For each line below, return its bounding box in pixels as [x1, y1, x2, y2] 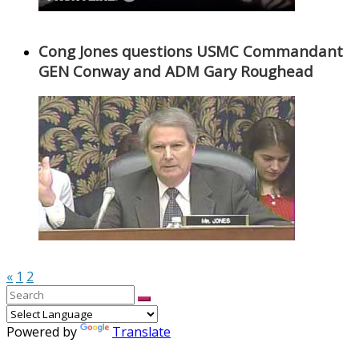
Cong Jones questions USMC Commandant [38, 41, 343, 62]
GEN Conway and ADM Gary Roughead [38, 61, 313, 82]
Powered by [6, 322, 80, 341]
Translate [112, 322, 171, 341]
